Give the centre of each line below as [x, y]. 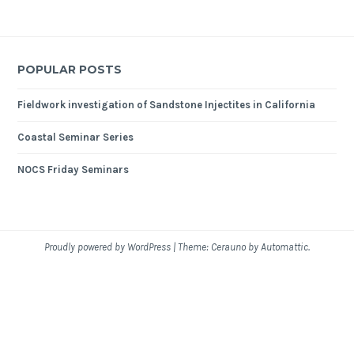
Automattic [284, 247]
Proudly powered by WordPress [107, 247]
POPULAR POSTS [70, 70]
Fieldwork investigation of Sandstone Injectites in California [167, 105]
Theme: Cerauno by [219, 247]
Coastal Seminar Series [76, 137]
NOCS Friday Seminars [73, 170]
